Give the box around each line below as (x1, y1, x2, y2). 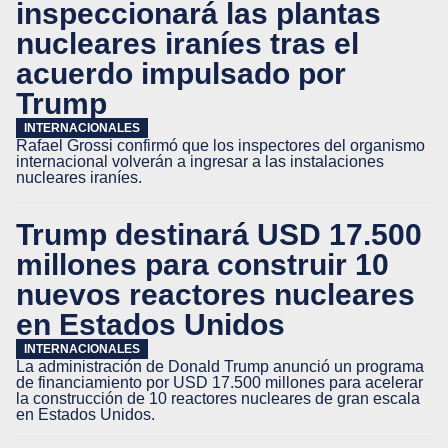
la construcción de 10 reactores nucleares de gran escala (16, 390, 420, 407)
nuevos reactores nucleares (16, 277, 415, 311)
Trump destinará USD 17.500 (16, 217, 422, 251)
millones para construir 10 (16, 247, 389, 281)
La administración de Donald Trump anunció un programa (16, 358, 424, 375)
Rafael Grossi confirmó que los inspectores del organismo (16, 137, 425, 154)
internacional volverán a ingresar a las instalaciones (16, 153, 384, 170)
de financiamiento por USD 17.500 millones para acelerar (16, 374, 423, 391)
